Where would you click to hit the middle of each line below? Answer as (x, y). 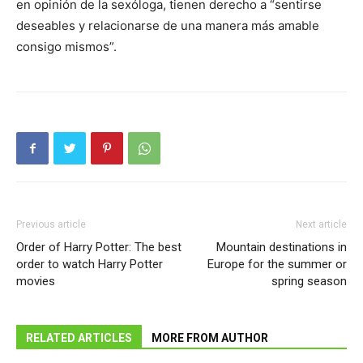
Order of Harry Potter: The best (99, 247)
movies (36, 281)
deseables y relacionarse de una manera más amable (168, 26)
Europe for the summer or (277, 264)
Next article (321, 224)
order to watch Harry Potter (90, 264)
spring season (309, 281)
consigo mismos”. (66, 47)
